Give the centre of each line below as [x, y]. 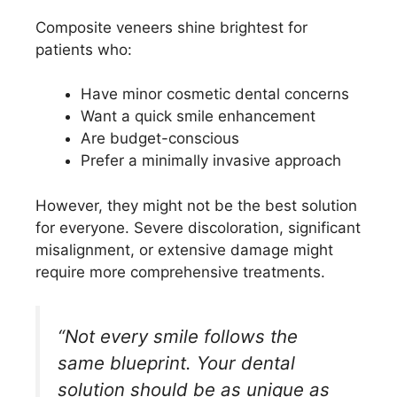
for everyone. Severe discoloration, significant [198, 227]
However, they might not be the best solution [196, 205]
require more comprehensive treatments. [180, 272]
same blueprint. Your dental [176, 363]
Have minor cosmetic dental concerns [215, 94]
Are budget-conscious [160, 139]
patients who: [84, 49]
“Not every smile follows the [178, 337]
